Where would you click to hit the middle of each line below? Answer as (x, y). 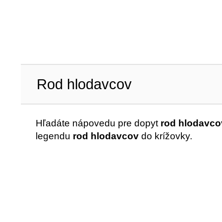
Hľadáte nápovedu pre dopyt (98, 123)
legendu (54, 136)
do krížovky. (166, 136)
